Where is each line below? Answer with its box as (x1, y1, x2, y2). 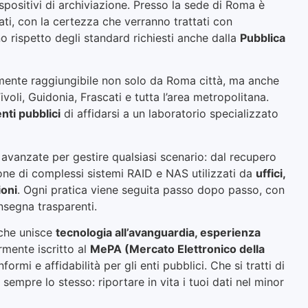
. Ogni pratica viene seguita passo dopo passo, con (17, 182, 285, 197)
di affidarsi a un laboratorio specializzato (60, 107, 279, 121)
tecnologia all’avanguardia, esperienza (56, 225, 261, 240)
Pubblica (240, 31, 286, 45)
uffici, (256, 166, 286, 180)
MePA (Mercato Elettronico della (90, 242, 265, 256)
